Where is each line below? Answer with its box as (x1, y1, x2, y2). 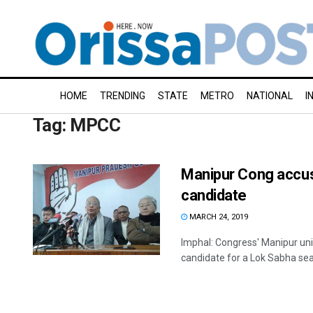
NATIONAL (247, 90, 293, 101)
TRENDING (100, 90, 145, 101)
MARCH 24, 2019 (187, 212, 248, 221)
